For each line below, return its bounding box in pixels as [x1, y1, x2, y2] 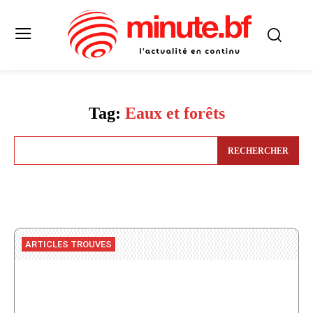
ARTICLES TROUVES [25, 238, 112, 249]
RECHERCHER [228, 145, 289, 156]
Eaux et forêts [124, 104, 225, 123]
